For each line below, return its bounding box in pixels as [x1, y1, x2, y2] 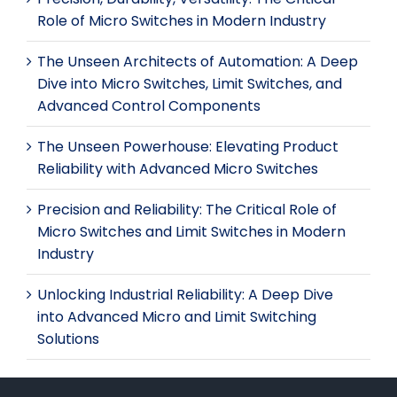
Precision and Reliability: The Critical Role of [37, 198, 337, 220]
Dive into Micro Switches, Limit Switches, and [37, 73, 342, 94]
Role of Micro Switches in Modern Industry [37, 10, 326, 31]
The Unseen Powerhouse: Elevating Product [37, 136, 339, 157]
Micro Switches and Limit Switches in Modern [37, 221, 346, 242]
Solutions [37, 328, 99, 349]
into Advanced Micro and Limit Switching [37, 306, 316, 327]
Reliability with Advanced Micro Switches [37, 158, 318, 179]
